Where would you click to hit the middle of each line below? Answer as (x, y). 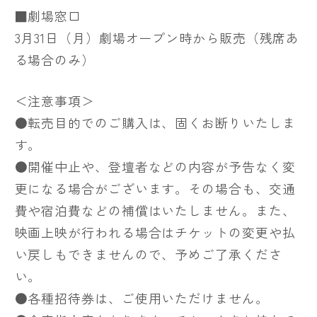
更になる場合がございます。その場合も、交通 (155, 188)
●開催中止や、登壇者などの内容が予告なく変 (155, 166)
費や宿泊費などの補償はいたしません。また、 (155, 210)
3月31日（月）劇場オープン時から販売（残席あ (157, 37)
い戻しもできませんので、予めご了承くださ (148, 254)
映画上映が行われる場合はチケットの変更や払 (155, 232)
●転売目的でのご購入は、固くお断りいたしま (155, 122)
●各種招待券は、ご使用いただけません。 (142, 298)
